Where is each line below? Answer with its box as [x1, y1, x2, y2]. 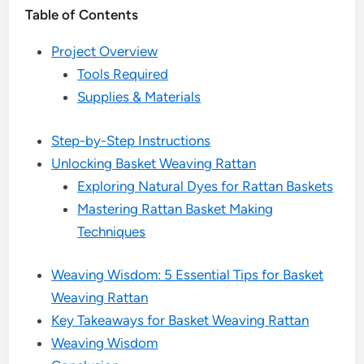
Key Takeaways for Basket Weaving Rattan [51, 312, 310, 328]
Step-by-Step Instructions [51, 132, 211, 149]
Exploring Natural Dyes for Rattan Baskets [77, 177, 334, 194]
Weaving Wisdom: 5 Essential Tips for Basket [51, 266, 324, 283]
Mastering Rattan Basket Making [77, 200, 274, 217]
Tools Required [77, 66, 169, 82]
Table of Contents [25, 6, 139, 23]
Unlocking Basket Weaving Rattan [51, 154, 257, 171]
